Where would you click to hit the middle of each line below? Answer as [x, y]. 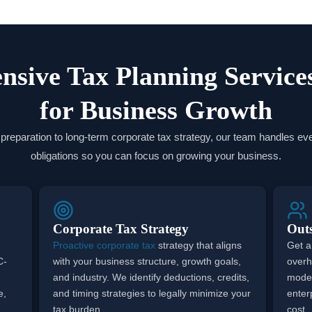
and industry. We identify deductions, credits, [151, 277]
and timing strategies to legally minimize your [152, 293]
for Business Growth [156, 110]
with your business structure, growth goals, [147, 261]
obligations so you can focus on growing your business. [156, 155]
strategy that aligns [199, 245]
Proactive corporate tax [104, 245]
